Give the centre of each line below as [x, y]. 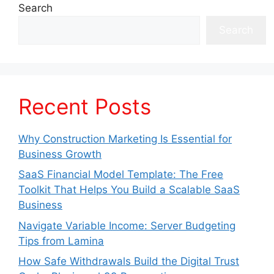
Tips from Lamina [61, 241]
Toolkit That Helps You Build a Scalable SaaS [129, 190]
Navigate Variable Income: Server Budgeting [127, 225]
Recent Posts [85, 106]
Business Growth [60, 154]
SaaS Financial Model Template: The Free [121, 175]
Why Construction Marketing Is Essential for [125, 139]
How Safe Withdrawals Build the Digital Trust [129, 261]
